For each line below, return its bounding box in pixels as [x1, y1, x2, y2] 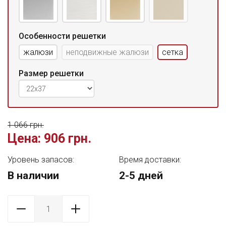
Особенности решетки [19, 31, 106, 41]
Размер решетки [19, 69, 84, 78]
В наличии [8, 169, 59, 182]
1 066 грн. [8, 120, 44, 130]
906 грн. [41, 131, 91, 146]
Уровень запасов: [8, 155, 74, 164]
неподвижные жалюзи [66, 47, 149, 57]
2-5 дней [119, 169, 163, 182]
